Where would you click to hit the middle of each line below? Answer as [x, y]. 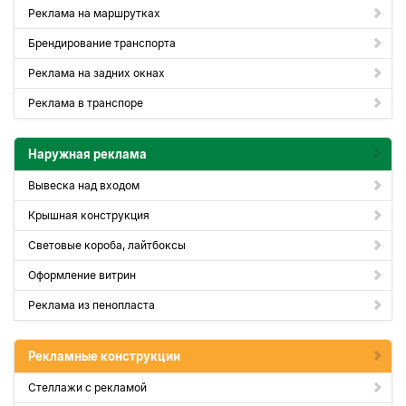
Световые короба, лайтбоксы [107, 245]
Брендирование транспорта [102, 43]
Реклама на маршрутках [94, 13]
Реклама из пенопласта [92, 305]
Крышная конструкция [89, 215]
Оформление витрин [82, 275]
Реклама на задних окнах [97, 73]
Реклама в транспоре [86, 103]
